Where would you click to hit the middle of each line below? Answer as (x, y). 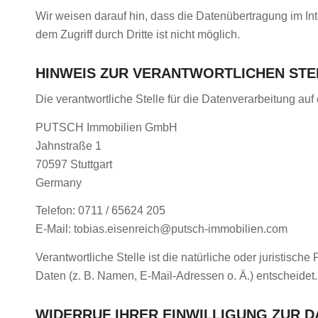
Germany (59, 182)
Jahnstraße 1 (68, 146)
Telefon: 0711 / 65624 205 (100, 211)
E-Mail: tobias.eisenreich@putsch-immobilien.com (161, 229)
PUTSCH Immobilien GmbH (106, 127)
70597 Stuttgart (74, 164)
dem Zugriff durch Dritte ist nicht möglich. (138, 34)
